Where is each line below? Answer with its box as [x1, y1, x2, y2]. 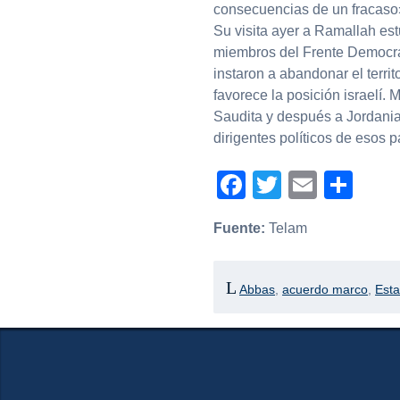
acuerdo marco [282, 281, 369, 296]
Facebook [245, 169, 372, 202]
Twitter [280, 169, 366, 202]
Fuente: [212, 221, 265, 237]
